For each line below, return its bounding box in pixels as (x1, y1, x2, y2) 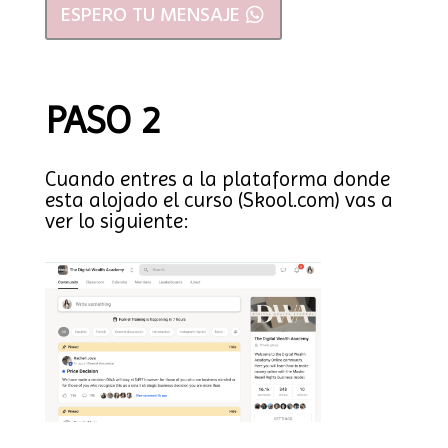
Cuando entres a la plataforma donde (44, 167, 390, 192)
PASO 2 (44, 97, 161, 143)
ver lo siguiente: (44, 209, 188, 234)
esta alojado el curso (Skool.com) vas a (44, 188, 393, 213)
